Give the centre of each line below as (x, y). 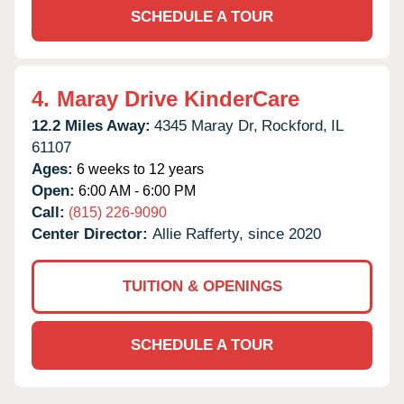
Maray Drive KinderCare (178, 98)
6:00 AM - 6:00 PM (135, 190)
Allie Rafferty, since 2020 (237, 234)
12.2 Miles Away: (91, 125)
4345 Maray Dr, (206, 125)
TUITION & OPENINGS (202, 286)
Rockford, (294, 125)
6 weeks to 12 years (138, 169)
